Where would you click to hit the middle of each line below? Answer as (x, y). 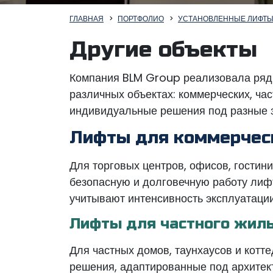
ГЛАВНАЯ (87, 19)
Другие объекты (163, 50)
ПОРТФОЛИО (141, 19)
